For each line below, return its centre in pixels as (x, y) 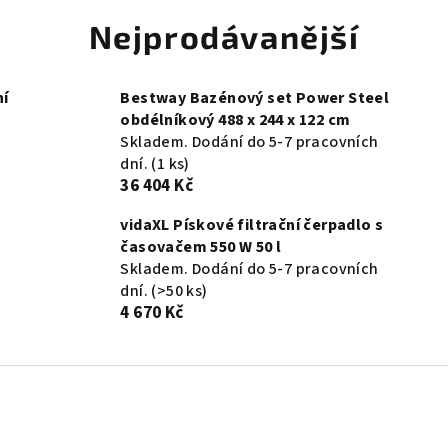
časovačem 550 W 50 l (201, 247)
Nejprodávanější (224, 36)
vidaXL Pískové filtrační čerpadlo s (252, 225)
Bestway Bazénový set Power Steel (255, 98)
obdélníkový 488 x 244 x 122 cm (235, 120)
